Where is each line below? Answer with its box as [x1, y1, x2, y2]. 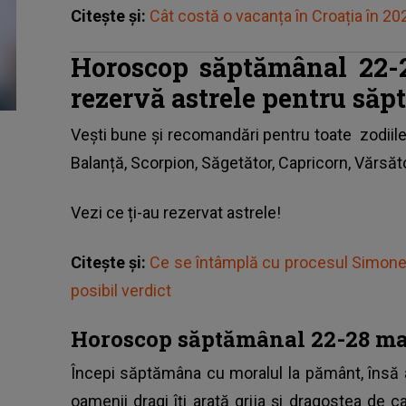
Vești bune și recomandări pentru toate [70, 124, 361, 144]
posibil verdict [70, 280, 171, 300]
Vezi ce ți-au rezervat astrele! [70, 202, 281, 222]
